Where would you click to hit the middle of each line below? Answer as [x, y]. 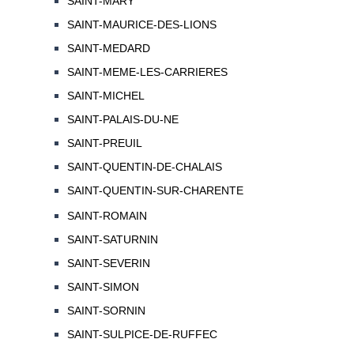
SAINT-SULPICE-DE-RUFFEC [142, 335]
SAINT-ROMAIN [107, 216]
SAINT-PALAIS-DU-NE [122, 120]
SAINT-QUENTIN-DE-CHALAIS [144, 167]
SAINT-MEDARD [108, 49]
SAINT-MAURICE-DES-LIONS [141, 25]
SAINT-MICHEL [105, 96]
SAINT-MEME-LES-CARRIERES [147, 72]
